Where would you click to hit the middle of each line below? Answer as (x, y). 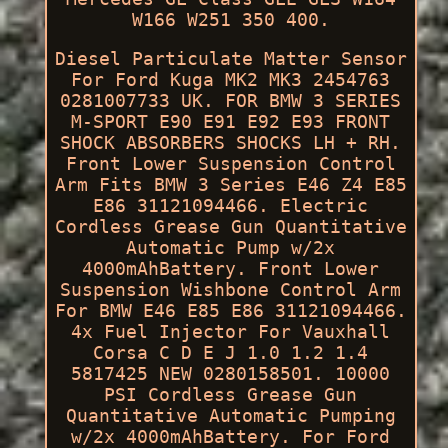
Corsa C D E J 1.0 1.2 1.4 (231, 352)
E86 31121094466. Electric (231, 205)
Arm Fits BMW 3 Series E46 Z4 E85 (230, 184)
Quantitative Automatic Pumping (230, 415)
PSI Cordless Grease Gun (231, 394)
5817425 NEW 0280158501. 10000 (231, 373)
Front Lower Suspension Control (230, 163)
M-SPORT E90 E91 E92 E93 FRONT (231, 121)
